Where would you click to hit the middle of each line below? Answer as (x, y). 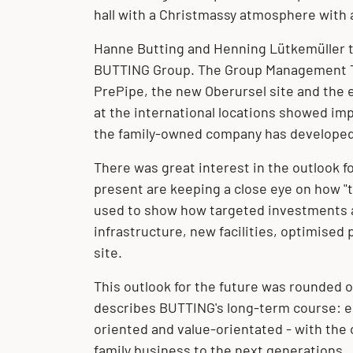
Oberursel (235, 91)
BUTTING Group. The (159, 70)
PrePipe (119, 91)
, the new (174, 91)
